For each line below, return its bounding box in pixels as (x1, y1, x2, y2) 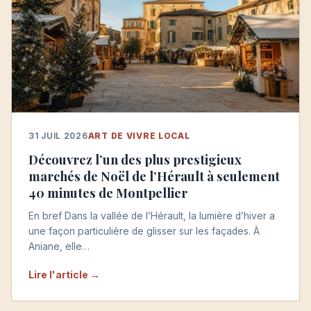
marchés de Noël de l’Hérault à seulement (28, 167, 280, 185)
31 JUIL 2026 (28, 130, 88, 141)
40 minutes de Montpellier (28, 183, 187, 201)
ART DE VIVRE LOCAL (87, 130, 190, 141)
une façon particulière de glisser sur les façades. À (28, 225, 260, 237)
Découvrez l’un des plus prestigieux (28, 150, 242, 168)
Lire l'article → (28, 268, 100, 280)
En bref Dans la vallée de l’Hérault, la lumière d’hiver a (28, 210, 275, 221)
